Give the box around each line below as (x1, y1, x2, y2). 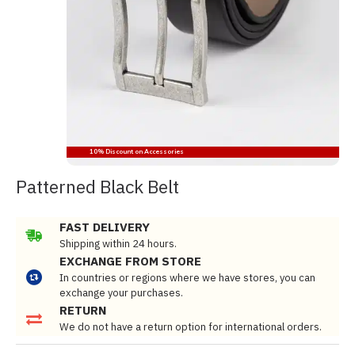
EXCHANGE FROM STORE (59, 254, 201, 269)
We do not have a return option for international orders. (59, 320, 322, 334)
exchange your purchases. (59, 286, 183, 300)
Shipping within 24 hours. (59, 237, 177, 250)
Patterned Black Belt (16, 174, 179, 198)
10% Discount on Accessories (69, 147, 185, 156)
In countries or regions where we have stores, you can (59, 271, 315, 284)
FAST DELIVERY (59, 219, 150, 235)
